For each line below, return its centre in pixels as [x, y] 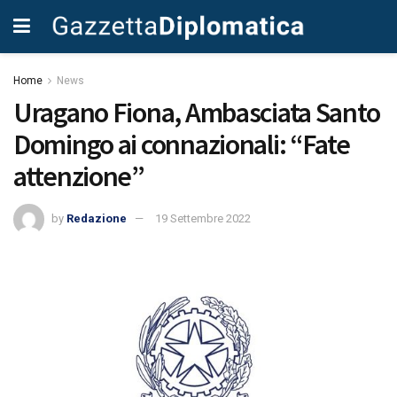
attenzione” [79, 176]
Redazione [97, 218]
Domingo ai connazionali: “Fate [182, 144]
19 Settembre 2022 [203, 218]
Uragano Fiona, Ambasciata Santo [197, 113]
